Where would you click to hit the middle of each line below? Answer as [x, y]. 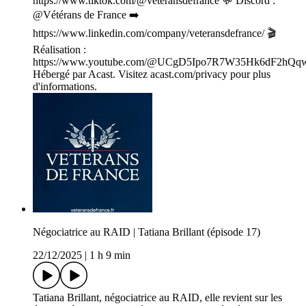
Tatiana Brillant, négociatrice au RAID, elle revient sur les [157, 298]
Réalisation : [59, 50]
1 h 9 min [110, 255]
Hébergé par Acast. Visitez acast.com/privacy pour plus [152, 74]
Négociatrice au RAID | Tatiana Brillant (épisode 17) [147, 232]
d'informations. [65, 87]
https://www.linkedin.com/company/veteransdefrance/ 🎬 [154, 33]
